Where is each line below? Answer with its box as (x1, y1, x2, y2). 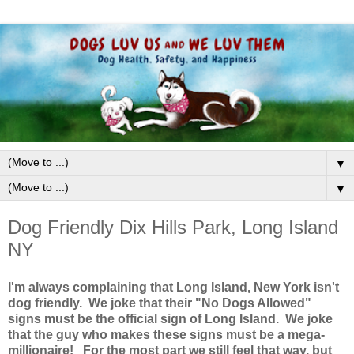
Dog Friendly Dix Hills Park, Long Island (8, 217, 338, 239)
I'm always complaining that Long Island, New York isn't (8, 280, 339, 294)
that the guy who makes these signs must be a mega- (8, 327, 325, 341)
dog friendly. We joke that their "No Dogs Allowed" (8, 296, 311, 310)
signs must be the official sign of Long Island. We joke (8, 311, 333, 326)
